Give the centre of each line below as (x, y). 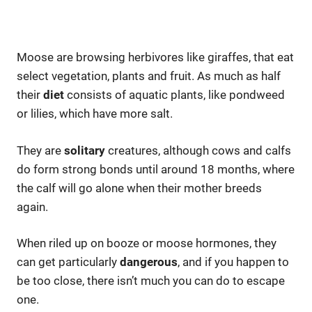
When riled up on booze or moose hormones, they (147, 243)
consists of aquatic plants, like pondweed (174, 95)
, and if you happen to (233, 262)
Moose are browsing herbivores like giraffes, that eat (155, 57)
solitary (85, 150)
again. (32, 206)
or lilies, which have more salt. (95, 114)
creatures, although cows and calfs (198, 150)
